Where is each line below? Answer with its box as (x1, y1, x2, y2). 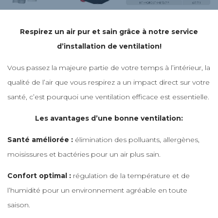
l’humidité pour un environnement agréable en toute (7, 186, 187, 195)
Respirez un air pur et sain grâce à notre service (20, 27, 198, 36)
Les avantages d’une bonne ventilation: (35, 114, 183, 123)
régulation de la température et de (73, 171, 190, 181)
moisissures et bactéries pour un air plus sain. (7, 150, 161, 159)
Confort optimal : (7, 171, 73, 181)
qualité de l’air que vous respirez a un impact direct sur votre (7, 78, 210, 87)
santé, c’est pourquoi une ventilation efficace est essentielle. (7, 92, 209, 102)
